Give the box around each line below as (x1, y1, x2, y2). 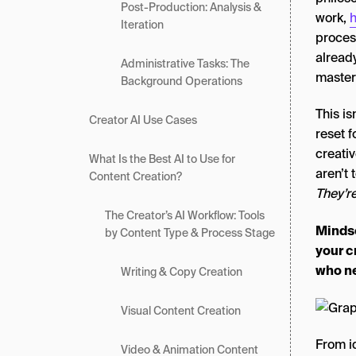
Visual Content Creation (121, 304, 241, 318)
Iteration (121, 17, 166, 32)
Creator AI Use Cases (89, 113, 197, 127)
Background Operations (121, 74, 245, 88)
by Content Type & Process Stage (105, 226, 275, 240)
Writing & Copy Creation (121, 265, 242, 279)
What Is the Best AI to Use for (89, 152, 235, 166)
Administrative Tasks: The (121, 56, 250, 71)
